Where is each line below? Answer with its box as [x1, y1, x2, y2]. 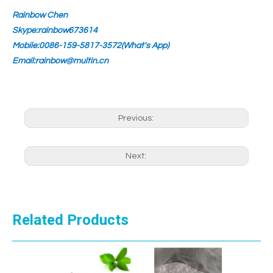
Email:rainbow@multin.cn [12, 57, 108, 65]
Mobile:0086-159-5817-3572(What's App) [12, 41, 169, 50]
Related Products [12, 211, 129, 229]
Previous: [118, 114, 155, 122]
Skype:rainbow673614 [12, 26, 97, 35]
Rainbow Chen [12, 11, 68, 19]
